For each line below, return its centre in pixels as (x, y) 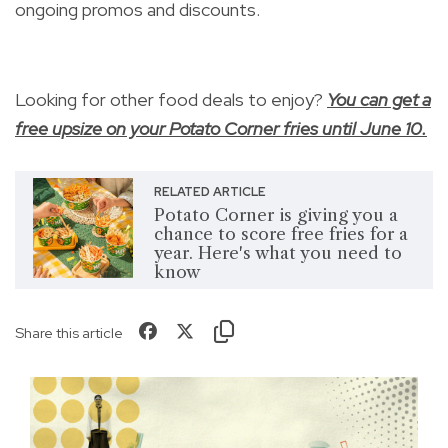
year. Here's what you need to (277, 253)
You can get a (379, 100)
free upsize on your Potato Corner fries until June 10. (221, 129)
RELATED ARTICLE (209, 192)
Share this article (69, 333)
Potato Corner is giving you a (275, 215)
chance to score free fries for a (280, 234)
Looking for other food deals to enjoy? (171, 100)
